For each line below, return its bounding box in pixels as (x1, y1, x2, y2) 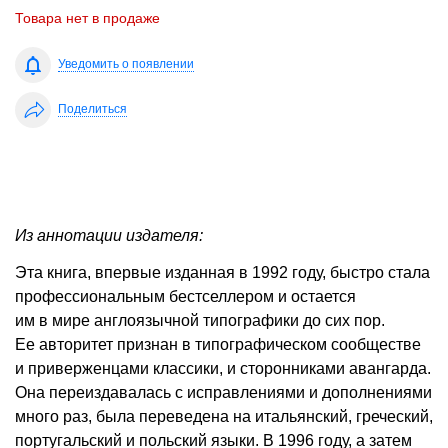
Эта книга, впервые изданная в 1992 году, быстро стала (15, 264, 430, 282)
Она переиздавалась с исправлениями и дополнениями (15, 384, 432, 402)
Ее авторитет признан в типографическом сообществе (15, 336, 421, 354)
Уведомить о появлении (58, 57, 194, 72)
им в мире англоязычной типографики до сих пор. (15, 312, 385, 330)
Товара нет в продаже (15, 10, 160, 27)
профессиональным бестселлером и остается (15, 288, 356, 306)
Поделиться (58, 102, 127, 117)
